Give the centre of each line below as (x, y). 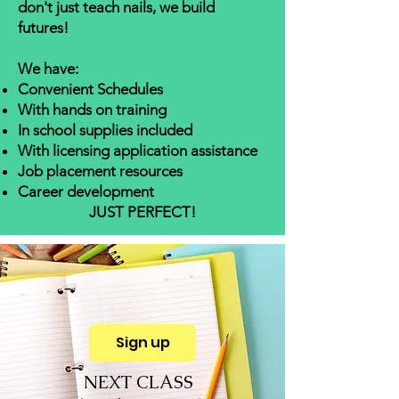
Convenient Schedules (90, 89)
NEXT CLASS (142, 382)
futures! (43, 27)
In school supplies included (105, 130)
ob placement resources (104, 171)
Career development (86, 191)
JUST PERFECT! (142, 212)
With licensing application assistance (138, 150)
